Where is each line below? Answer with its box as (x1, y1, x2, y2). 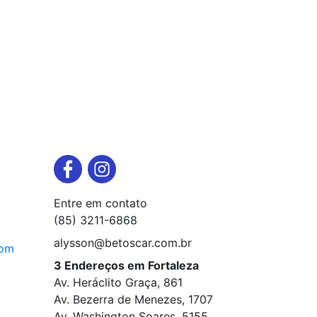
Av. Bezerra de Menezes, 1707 (54, 292, 213, 307)
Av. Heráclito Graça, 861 (54, 275, 183, 290)
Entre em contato (54, 196, 147, 211)
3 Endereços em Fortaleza (54, 258, 199, 273)
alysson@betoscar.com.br (54, 236, 192, 250)
